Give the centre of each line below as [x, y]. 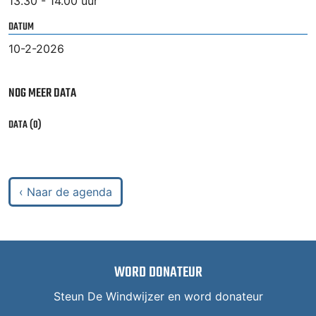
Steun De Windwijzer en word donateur [158, 296]
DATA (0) [25, 125]
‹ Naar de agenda [66, 192]
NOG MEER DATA [42, 94]
